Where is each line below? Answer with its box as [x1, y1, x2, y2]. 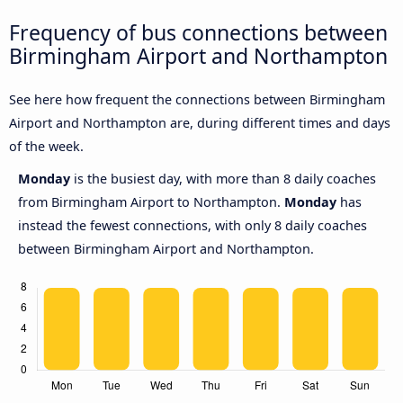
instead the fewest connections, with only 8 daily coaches [18, 217, 367, 235]
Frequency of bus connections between [9, 17, 388, 47]
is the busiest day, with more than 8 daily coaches [74, 170, 376, 188]
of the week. [9, 138, 84, 156]
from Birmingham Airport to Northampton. [18, 193, 284, 211]
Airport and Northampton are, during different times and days [9, 114, 390, 132]
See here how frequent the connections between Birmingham [9, 91, 385, 109]
